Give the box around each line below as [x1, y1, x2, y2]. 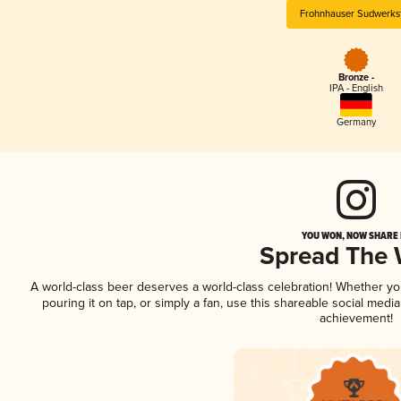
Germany [337, 115, 376, 128]
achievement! [320, 310, 393, 326]
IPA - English [329, 82, 383, 95]
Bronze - [338, 72, 374, 85]
